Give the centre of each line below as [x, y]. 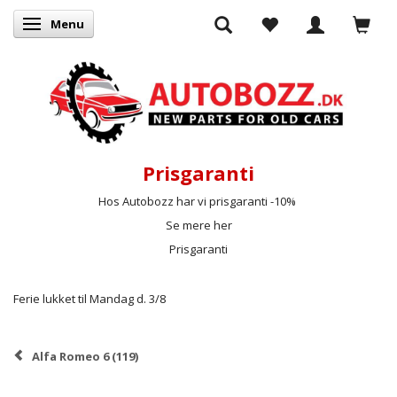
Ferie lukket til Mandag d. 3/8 [90, 298]
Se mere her [198, 225]
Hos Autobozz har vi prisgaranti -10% [198, 201]
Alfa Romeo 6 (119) [85, 356]
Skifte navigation [81, 25]
